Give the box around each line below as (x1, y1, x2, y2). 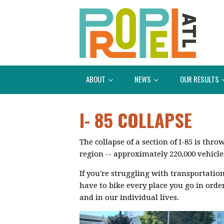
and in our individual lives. (79, 193, 181, 202)
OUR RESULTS (180, 73, 220, 84)
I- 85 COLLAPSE (79, 106, 192, 133)
